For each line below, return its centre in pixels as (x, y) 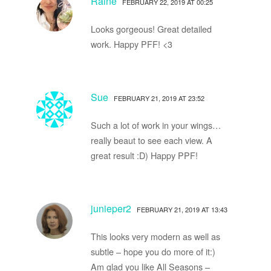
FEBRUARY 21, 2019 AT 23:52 (159, 98)
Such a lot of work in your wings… (155, 125)
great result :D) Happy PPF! (144, 155)
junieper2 (111, 208)
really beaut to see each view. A (151, 140)
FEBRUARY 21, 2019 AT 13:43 (182, 209)
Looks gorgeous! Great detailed (151, 28)
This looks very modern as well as (155, 236)
